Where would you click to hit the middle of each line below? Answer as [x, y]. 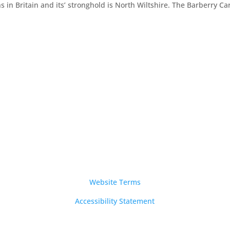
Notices [115, 165]
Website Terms [115, 182]
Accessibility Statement [115, 201]
